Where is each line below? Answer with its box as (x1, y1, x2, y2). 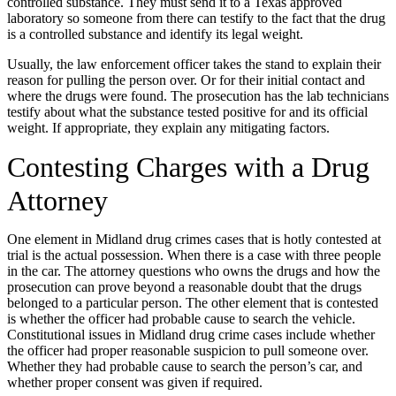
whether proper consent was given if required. (7, 374, 263, 390)
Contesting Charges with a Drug (7, 150, 369, 183)
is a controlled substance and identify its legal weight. (7, 26, 303, 42)
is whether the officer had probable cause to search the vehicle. (7, 310, 355, 326)
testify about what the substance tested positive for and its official (7, 103, 368, 119)
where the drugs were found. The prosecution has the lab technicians (7, 88, 389, 103)
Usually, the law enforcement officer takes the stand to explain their (7, 56, 381, 72)
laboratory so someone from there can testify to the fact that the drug (7, 10, 385, 26)
